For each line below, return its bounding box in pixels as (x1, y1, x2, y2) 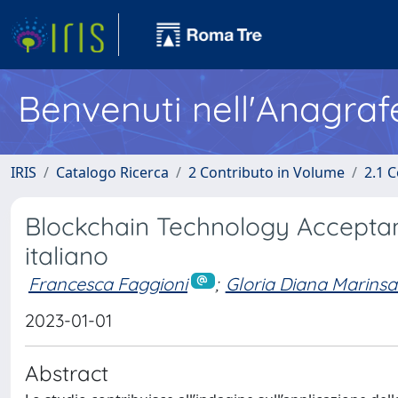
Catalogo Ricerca (56, 163, 169, 182)
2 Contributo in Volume (188, 163, 345, 182)
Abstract (25, 359, 108, 386)
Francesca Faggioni (28, 273, 187, 295)
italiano (25, 240, 108, 271)
